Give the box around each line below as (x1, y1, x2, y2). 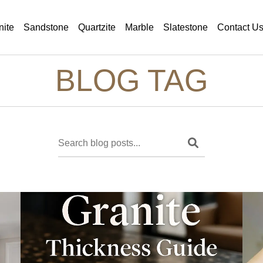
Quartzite (78, 22, 116, 32)
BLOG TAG (55, 63, 208, 97)
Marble (125, 22, 154, 32)
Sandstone (23, 22, 69, 32)
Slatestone (163, 22, 208, 32)
